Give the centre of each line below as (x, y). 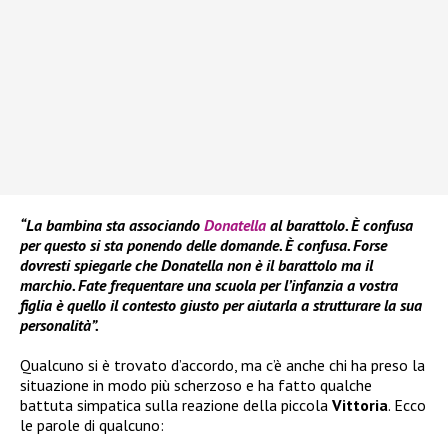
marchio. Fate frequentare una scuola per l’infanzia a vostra (209, 284)
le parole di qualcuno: (92, 424)
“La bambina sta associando (112, 224)
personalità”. (59, 324)
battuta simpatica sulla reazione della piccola (176, 404)
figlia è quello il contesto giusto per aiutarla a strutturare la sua (221, 304)
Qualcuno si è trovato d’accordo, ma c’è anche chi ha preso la (222, 364)
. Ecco (407, 404)
